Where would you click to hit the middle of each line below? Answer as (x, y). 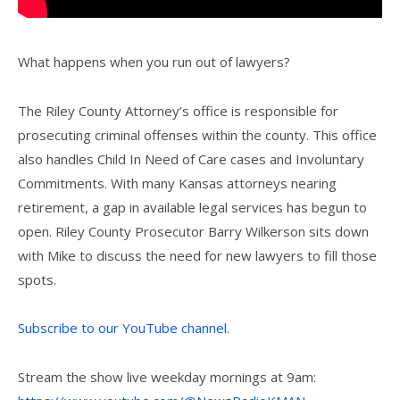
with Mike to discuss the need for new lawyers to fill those (197, 255)
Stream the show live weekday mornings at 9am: (167, 377)
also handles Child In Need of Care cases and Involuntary (191, 158)
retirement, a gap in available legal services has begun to (192, 207)
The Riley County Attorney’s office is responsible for (178, 110)
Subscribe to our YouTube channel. (124, 328)
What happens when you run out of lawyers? (154, 61)
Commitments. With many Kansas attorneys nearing (177, 183)
